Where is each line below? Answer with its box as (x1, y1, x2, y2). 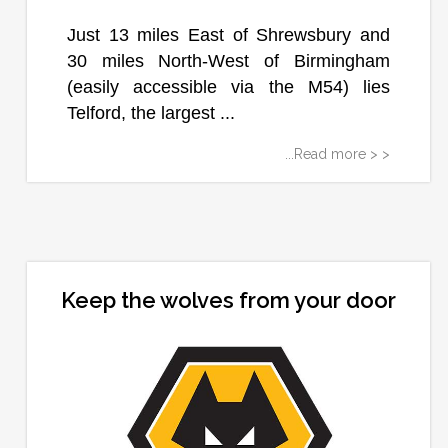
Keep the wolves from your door (60, 287, 396, 314)
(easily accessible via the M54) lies (66, 77, 391, 98)
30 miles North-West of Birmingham (66, 51, 391, 72)
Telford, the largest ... (66, 103, 235, 124)
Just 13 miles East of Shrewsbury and (66, 25, 391, 46)
